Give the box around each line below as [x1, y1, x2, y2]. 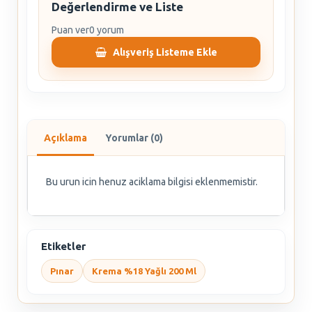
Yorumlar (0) [105, 132, 163, 143]
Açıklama [44, 132, 87, 143]
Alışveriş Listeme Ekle [112, 47, 217, 58]
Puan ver [52, 24, 89, 36]
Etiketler [41, 240, 86, 252]
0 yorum [89, 24, 124, 36]
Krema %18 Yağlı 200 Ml [92, 266, 196, 276]
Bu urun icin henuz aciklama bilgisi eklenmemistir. [46, 176, 258, 187]
